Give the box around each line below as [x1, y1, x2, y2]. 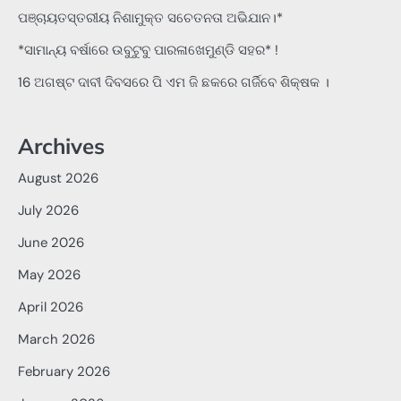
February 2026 [18, 363, 110, 381]
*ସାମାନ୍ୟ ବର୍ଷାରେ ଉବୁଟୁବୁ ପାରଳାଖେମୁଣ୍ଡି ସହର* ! [18, 41, 278, 59]
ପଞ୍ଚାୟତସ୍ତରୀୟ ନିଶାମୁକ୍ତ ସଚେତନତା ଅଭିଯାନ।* [18, 9, 283, 27]
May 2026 [18, 266, 81, 285]
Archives [18, 132, 105, 160]
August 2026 [18, 169, 98, 188]
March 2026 [18, 330, 95, 349]
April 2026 [18, 298, 83, 317]
